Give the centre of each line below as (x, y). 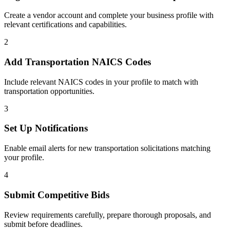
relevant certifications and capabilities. (65, 25)
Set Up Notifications (46, 128)
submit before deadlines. (43, 224)
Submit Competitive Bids (57, 195)
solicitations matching (175, 148)
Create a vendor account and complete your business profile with (109, 15)
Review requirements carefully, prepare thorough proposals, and (108, 215)
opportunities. (71, 91)
